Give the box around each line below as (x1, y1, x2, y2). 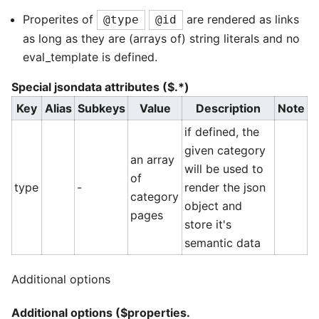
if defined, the (184, 125, 260, 140)
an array (130, 152, 175, 167)
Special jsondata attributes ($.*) (11, 80, 189, 95)
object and (184, 199, 243, 214)
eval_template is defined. (23, 50, 157, 65)
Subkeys (77, 101, 125, 116)
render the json (184, 180, 266, 195)
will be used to (184, 162, 264, 177)
